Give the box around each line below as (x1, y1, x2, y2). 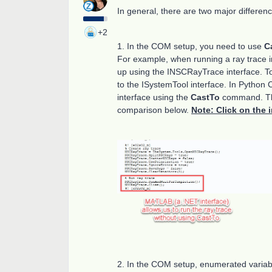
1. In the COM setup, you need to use (117, 41, 264, 51)
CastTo (191, 92, 220, 102)
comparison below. (117, 104, 191, 115)
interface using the (117, 92, 191, 102)
